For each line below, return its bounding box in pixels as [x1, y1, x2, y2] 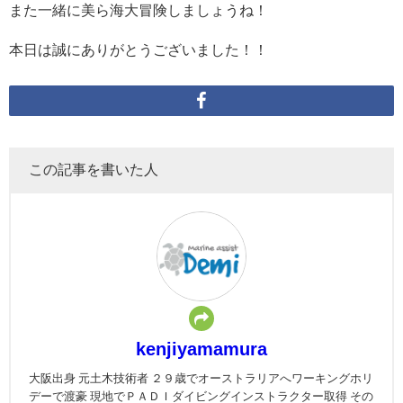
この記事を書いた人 [29, 162, 158, 177]
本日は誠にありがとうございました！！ [9, 41, 268, 57]
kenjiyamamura [136, 340, 267, 359]
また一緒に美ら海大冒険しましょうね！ [9, 2, 268, 17]
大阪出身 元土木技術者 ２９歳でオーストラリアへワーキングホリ [29, 372, 373, 385]
